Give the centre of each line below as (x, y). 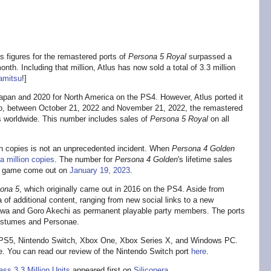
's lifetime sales (205, 160)
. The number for (85, 160)
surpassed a (209, 57)
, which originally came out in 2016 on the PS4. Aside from (122, 189)
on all (219, 119)
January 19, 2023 (100, 171)
